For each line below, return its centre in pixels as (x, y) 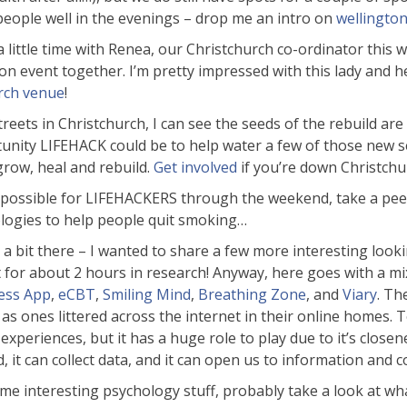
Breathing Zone (252, 294)
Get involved (195, 167)
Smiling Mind (147, 294)
